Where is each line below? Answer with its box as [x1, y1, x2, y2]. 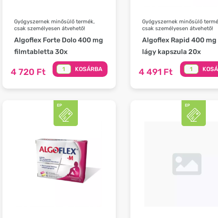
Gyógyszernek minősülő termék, [14, 18, 95, 25]
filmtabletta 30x [14, 47, 68, 56]
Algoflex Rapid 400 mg [142, 36, 217, 44]
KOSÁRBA [74, 65, 102, 73]
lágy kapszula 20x [142, 47, 201, 56]
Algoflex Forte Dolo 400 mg [14, 36, 103, 44]
